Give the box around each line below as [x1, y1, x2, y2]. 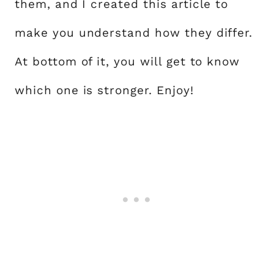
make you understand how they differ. [15, 26, 253, 40]
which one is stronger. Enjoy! [15, 83, 194, 97]
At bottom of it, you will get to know [15, 54, 240, 68]
